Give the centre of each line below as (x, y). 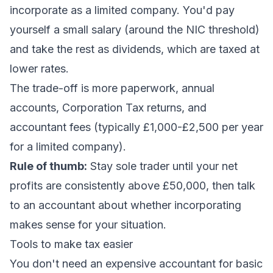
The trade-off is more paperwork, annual (112, 88)
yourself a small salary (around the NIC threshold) (135, 30)
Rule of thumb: (48, 166)
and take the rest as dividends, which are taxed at (135, 49)
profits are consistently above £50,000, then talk (133, 186)
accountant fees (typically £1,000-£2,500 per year (136, 127)
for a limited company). (68, 147)
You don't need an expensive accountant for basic (136, 264)
